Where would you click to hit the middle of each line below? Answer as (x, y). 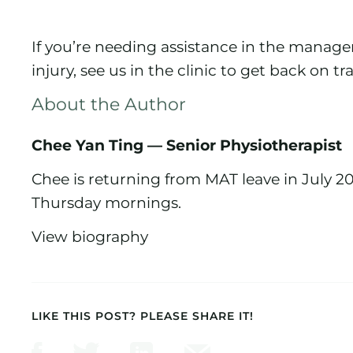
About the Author (109, 104)
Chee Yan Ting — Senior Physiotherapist (187, 145)
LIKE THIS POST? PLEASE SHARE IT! (143, 316)
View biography (90, 236)
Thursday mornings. (106, 203)
